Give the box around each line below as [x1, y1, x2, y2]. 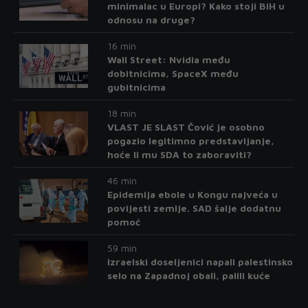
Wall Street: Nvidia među [107, 53, 230, 65]
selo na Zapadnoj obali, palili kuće [107, 269, 270, 281]
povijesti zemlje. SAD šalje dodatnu [107, 201, 281, 214]
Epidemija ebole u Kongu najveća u [107, 188, 278, 200]
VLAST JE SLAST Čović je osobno [107, 120, 265, 133]
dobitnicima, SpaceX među [107, 67, 239, 79]
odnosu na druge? [107, 13, 195, 25]
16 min [107, 39, 136, 52]
